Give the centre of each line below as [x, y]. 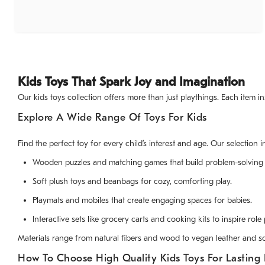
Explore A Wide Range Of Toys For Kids [112, 118]
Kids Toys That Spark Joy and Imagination [131, 82]
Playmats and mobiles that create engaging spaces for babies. [142, 201]
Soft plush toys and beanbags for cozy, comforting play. [132, 182]
